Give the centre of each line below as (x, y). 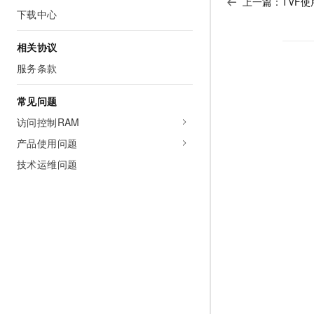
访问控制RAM (48, 122)
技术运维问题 (47, 164)
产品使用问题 (47, 143)
